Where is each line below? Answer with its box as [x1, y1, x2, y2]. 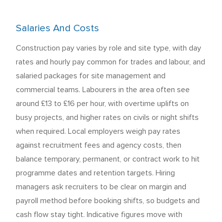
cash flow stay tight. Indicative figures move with [16, 211, 182, 219]
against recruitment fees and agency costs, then [16, 141, 181, 149]
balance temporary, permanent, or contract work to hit [16, 155, 200, 163]
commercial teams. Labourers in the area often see [16, 86, 190, 94]
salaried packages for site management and [16, 72, 166, 80]
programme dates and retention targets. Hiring [16, 169, 175, 177]
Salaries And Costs [16, 23, 99, 33]
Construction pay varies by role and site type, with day [16, 44, 201, 52]
